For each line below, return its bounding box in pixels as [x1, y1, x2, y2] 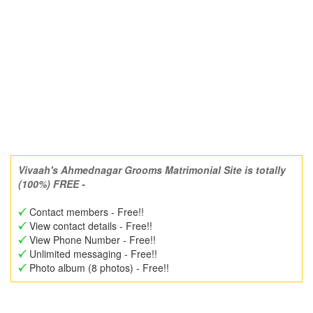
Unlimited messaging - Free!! [27, 247, 157, 261]
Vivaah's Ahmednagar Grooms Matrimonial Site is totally [18, 163, 286, 177]
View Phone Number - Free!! [27, 233, 156, 247]
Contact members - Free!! [27, 205, 144, 219]
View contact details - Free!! [27, 219, 152, 233]
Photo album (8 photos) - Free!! [27, 261, 169, 275]
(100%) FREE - [18, 177, 85, 191]
